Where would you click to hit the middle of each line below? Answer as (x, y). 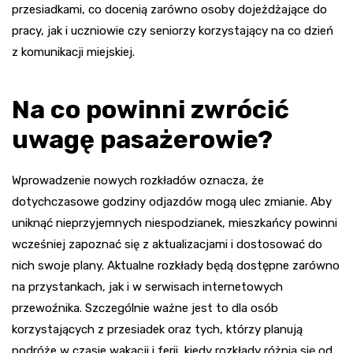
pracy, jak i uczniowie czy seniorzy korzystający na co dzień (173, 31)
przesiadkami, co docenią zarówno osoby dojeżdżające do (169, 10)
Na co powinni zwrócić (150, 110)
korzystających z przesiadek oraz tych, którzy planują (157, 330)
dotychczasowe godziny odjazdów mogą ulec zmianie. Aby (172, 202)
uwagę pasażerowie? (142, 140)
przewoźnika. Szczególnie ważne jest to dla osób (145, 308)
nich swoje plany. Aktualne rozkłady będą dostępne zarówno (176, 266)
